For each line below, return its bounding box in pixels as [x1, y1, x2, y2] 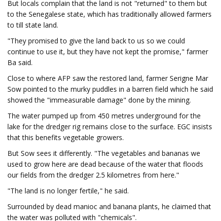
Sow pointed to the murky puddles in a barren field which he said [7, 84, 213, 94]
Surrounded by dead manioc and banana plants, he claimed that [7, 202, 211, 211]
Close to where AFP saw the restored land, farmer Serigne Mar [7, 74, 208, 83]
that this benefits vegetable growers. [7, 133, 124, 142]
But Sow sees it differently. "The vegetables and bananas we [7, 148, 200, 158]
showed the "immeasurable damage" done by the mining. [7, 95, 191, 105]
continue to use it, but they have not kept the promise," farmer [7, 47, 208, 56]
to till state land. [7, 20, 58, 30]
